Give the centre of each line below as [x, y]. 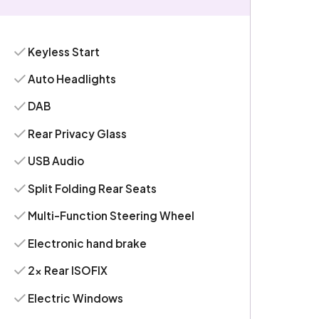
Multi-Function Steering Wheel [111, 216]
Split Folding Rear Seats [93, 188]
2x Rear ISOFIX [68, 271]
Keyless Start [64, 51]
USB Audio [56, 161]
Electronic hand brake [88, 243]
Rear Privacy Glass [78, 133]
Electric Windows [76, 298]
